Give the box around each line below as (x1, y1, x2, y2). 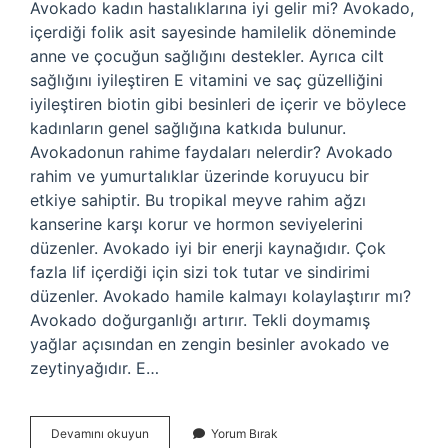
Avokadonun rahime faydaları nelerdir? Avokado (30, 142, 393, 162)
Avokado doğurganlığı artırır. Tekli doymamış (30, 310, 370, 330)
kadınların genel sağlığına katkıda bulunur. (30, 118, 346, 138)
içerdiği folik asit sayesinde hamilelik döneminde (30, 22, 396, 42)
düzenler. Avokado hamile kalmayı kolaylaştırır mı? (30, 286, 411, 306)
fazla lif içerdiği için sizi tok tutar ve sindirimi (30, 262, 370, 282)
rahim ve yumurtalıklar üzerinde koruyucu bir (30, 166, 369, 186)
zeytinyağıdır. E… (30, 358, 159, 378)
